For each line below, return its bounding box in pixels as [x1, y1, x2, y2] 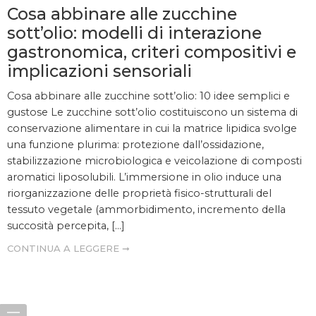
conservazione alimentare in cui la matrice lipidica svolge [7, 122, 297, 135]
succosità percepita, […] [7, 219, 125, 233]
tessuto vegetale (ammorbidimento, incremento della [7, 203, 286, 217]
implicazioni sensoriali [7, 61, 192, 82]
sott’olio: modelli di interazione [7, 23, 262, 44]
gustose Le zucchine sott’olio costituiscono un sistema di [7, 106, 298, 119]
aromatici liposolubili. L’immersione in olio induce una [7, 171, 281, 184]
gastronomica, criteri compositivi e [7, 42, 296, 63]
